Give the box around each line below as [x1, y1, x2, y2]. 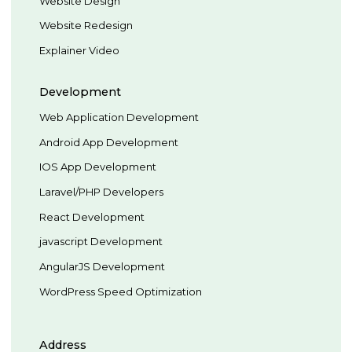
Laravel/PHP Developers [39, 185, 163, 199]
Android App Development [39, 135, 178, 148]
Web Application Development [39, 111, 199, 124]
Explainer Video [39, 44, 119, 57]
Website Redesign [39, 19, 133, 32]
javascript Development [39, 235, 163, 248]
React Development [39, 210, 145, 223]
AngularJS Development [39, 260, 165, 273]
